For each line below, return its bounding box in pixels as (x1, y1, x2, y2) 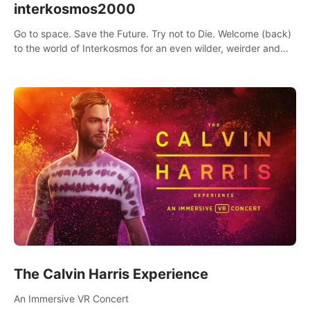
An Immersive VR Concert (14, 293, 129, 305)
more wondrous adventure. (14, 56, 136, 69)
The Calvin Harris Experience (14, 266, 208, 283)
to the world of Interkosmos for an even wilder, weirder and (14, 42, 280, 54)
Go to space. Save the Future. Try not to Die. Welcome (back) (14, 27, 291, 39)
